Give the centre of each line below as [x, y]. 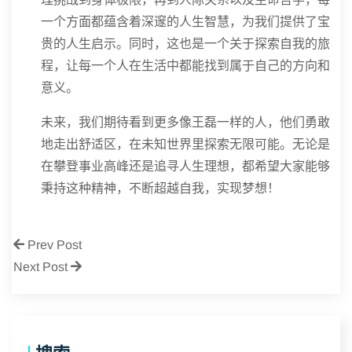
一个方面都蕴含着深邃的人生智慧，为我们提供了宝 [185, 21]
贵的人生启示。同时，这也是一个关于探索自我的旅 [185, 43]
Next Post [42, 266]
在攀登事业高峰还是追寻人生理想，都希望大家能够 [185, 166]
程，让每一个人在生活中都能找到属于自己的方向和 [185, 65]
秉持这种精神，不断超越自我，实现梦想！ [160, 188]
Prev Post [53, 244]
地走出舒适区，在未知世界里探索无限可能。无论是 [185, 144]
